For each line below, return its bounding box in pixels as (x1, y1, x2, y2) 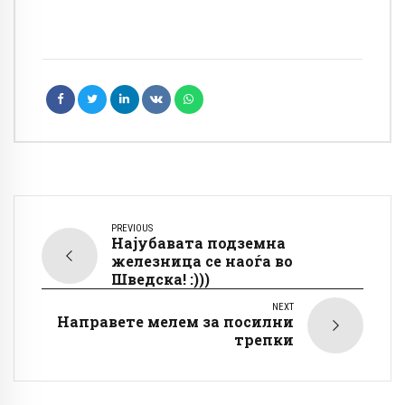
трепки (234, 330, 294, 350)
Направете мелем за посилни (57, 312, 294, 332)
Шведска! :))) (111, 269, 210, 289)
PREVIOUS (111, 222, 153, 235)
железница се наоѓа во (111, 251, 293, 271)
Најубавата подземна (111, 233, 286, 253)
